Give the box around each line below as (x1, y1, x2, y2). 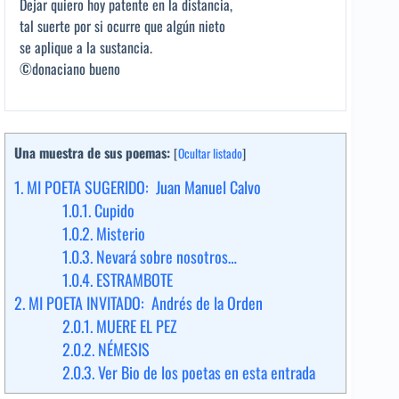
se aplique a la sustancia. (20, 37, 152, 59)
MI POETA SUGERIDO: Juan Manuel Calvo (23, 175, 261, 199)
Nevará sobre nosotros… (93, 245, 237, 269)
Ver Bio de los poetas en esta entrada (94, 361, 315, 385)
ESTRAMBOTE (93, 268, 173, 292)
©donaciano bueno (20, 58, 120, 80)
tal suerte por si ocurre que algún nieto (20, 15, 225, 37)
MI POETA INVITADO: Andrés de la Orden (25, 291, 263, 315)
